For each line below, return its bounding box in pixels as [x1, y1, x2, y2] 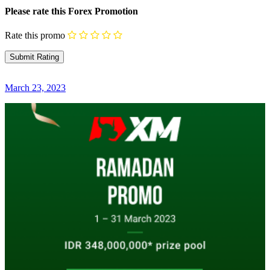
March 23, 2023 [5, 83, 66, 93]
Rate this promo [5, 30, 65, 40]
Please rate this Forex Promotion [5, 6, 138, 17]
